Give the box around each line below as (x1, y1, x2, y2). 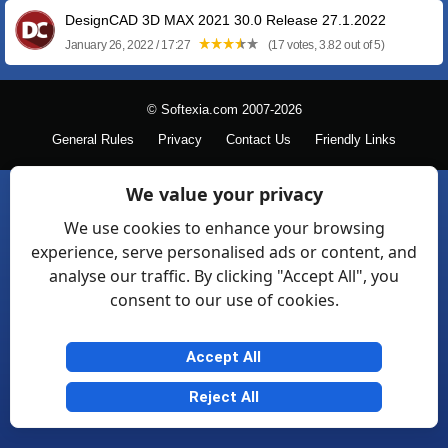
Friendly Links (315, 133, 396, 147)
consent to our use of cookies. (109, 289, 339, 311)
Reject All (188, 388, 259, 406)
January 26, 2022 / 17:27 (65, 38, 193, 52)
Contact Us (226, 133, 291, 147)
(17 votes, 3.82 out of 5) (265, 38, 385, 52)
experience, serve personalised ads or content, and (31, 241, 417, 263)
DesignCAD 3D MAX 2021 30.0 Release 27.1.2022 (65, 12, 386, 28)
